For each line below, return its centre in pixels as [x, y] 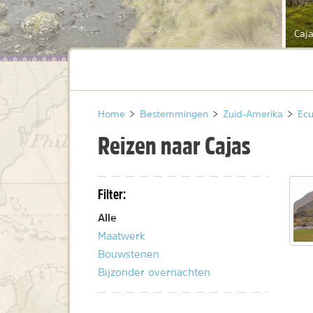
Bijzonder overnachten [154, 272]
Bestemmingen [174, 114]
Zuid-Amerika [253, 114]
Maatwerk [122, 236]
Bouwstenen [129, 254]
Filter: [112, 194]
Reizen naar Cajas [174, 146]
